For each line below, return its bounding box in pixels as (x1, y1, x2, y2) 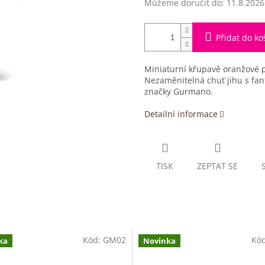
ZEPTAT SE (197, 160, 238, 172)
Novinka (143, 235, 176, 246)
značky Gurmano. (144, 86, 213, 98)
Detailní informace (144, 108, 218, 120)
